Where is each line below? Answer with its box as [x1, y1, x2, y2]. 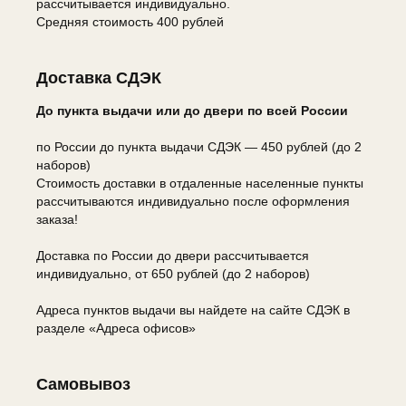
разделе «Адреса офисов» [36, 320, 196, 335]
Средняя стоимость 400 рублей [36, 14, 224, 29]
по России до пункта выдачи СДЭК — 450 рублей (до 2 [36, 139, 362, 154]
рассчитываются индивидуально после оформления [36, 193, 350, 208]
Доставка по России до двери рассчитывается [36, 247, 309, 263]
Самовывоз [36, 374, 130, 393]
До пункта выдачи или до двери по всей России [36, 102, 348, 118]
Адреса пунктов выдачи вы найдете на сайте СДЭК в [36, 302, 350, 317]
